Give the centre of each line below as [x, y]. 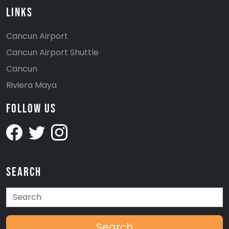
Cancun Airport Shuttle [52, 52]
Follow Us [31, 108]
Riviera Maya [31, 85]
